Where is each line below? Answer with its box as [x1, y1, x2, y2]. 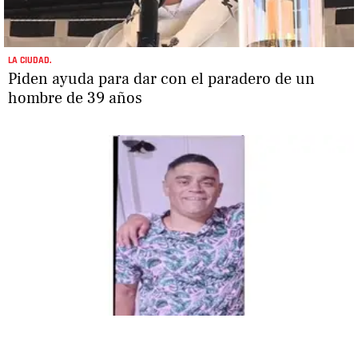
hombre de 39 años [8, 87, 142, 109]
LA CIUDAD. [8, 54, 51, 66]
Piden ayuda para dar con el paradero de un [8, 68, 315, 89]
